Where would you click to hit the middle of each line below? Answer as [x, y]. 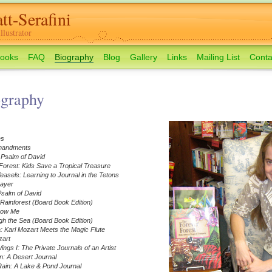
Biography [74, 57]
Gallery [143, 57]
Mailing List [218, 57]
